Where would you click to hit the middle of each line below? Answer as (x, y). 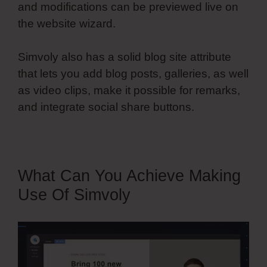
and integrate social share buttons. (106, 107)
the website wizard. (67, 23)
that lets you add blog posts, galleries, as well (133, 74)
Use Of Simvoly (74, 195)
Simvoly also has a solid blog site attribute (125, 57)
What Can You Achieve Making (129, 176)
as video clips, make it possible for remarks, (129, 91)
